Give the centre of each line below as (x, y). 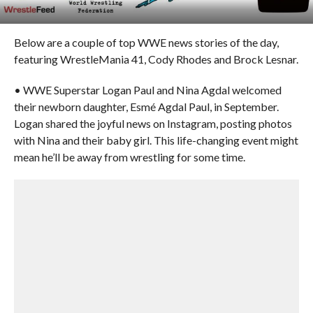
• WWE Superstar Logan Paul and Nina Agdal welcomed (147, 90)
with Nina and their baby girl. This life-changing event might (156, 140)
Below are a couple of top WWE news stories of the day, (146, 42)
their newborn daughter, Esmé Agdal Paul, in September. (146, 107)
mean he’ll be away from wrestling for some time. (129, 157)
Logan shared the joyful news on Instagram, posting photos (153, 123)
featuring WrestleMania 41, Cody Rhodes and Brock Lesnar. (156, 59)
